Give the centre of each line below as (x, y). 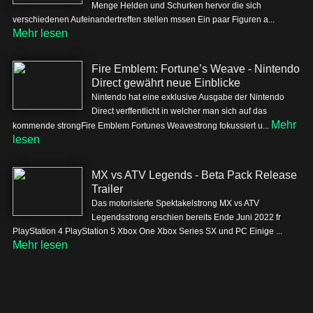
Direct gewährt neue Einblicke (166, 83)
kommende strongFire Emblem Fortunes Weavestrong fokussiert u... (142, 126)
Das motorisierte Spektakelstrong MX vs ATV (175, 203)
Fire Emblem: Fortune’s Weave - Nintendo (196, 69)
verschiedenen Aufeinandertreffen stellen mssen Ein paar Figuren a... (144, 20)
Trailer (107, 189)
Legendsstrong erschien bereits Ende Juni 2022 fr (186, 217)
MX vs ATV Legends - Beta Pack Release (194, 175)
